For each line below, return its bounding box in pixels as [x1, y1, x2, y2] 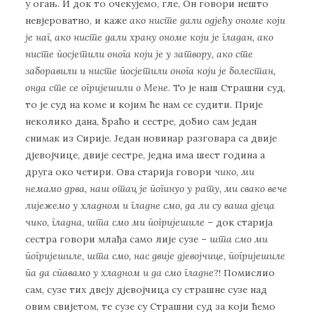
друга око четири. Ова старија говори [25, 165, 214, 179]
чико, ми [214, 165, 254, 179]
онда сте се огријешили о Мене [25, 81, 168, 95]
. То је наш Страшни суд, [168, 81, 285, 95]
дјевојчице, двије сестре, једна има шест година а [25, 149, 265, 162]
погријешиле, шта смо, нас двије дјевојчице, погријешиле [25, 250, 285, 263]
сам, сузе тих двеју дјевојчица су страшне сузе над [25, 283, 267, 296]
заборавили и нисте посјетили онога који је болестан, [25, 64, 275, 78]
